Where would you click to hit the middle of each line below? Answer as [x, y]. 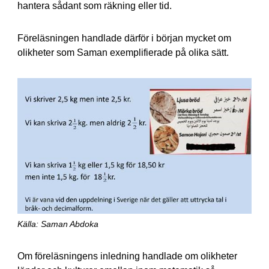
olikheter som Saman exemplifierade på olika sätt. [123, 53]
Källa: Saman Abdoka [58, 224]
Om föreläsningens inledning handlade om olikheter [127, 256]
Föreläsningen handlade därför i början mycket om [124, 38]
